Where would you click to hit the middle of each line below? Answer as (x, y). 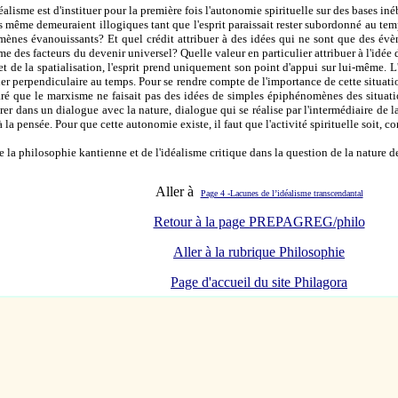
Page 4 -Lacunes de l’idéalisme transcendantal (282, 193)
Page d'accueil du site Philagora (259, 282)
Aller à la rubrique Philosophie (259, 252)
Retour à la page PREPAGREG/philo (259, 222)
